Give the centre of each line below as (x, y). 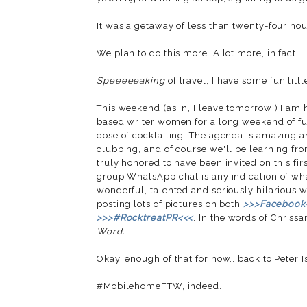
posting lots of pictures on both (170, 204)
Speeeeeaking (131, 80)
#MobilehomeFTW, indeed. (159, 286)
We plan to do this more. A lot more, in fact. (199, 53)
